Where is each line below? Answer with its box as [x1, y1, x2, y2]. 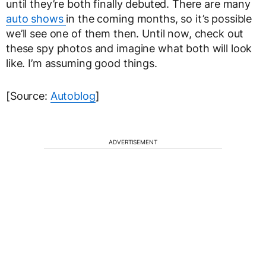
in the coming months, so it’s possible [66, 12, 252, 25]
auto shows [6, 12, 66, 25]
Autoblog [50, 90, 96, 102]
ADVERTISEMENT [109, 138, 157, 145]
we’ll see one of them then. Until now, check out [6, 27, 244, 40]
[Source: [6, 90, 50, 102]
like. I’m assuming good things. [6, 57, 157, 69]
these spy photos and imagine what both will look [6, 42, 252, 55]
